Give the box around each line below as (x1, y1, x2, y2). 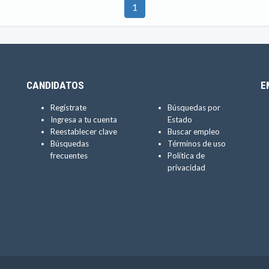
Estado (168, 115, 192, 124)
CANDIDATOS (26, 79, 84, 91)
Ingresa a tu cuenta (50, 115, 117, 124)
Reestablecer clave (50, 127, 117, 136)
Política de (168, 151, 205, 160)
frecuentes (50, 151, 88, 160)
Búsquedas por (168, 103, 220, 112)
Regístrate (50, 103, 86, 112)
